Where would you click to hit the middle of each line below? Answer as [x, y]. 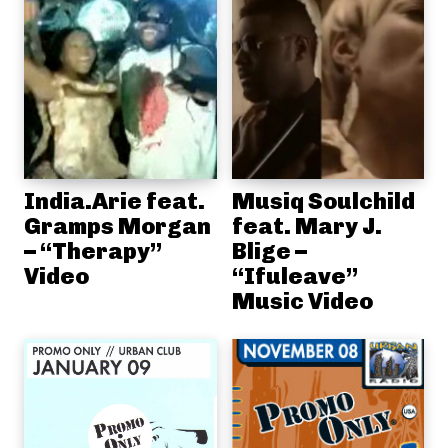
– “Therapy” [93, 251]
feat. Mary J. [306, 226]
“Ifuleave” [294, 276]
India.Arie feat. [114, 201]
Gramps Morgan [117, 226]
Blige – [269, 251]
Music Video [302, 301]
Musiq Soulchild [323, 201]
